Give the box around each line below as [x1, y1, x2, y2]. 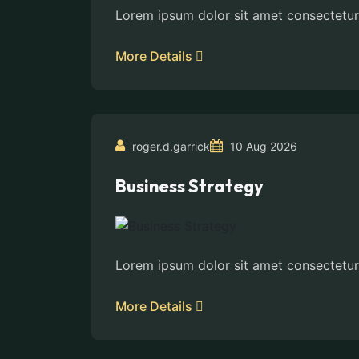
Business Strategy [115, 174, 264, 197]
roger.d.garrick [129, 139, 210, 153]
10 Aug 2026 [227, 139, 297, 153]
